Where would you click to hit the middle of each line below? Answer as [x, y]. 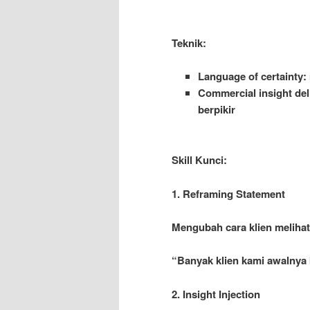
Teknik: [189, 43]
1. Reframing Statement [228, 193]
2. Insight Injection [216, 294]
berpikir [216, 110]
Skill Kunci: [199, 160]
